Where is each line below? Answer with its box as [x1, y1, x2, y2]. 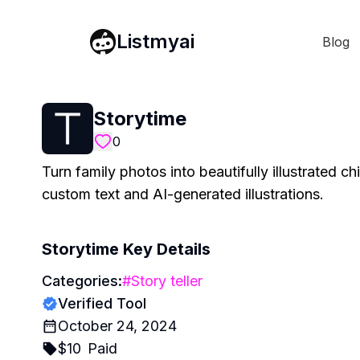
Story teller [131, 272, 202, 289]
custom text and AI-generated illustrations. [42, 186, 324, 202]
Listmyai [117, 29, 194, 53]
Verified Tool [58, 295, 146, 312]
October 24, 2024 [58, 317, 177, 334]
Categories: [42, 272, 122, 289]
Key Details [119, 239, 211, 259]
